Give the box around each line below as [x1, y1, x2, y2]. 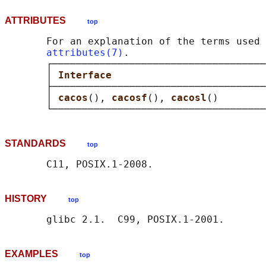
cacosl [171, 92, 207, 104]
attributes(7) [46, 47, 123, 59]
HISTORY [5, 194, 68, 204]
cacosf [112, 92, 147, 104]
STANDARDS [5, 138, 87, 149]
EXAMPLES [5, 249, 80, 259]
